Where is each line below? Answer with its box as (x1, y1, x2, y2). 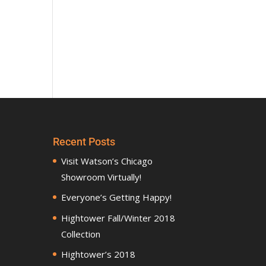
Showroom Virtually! (61, 170, 142, 183)
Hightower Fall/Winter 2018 (61, 211, 176, 224)
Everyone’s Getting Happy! (61, 191, 172, 204)
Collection (61, 227, 101, 240)
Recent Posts (53, 135, 116, 148)
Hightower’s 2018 (61, 248, 136, 261)
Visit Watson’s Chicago (61, 154, 153, 167)
